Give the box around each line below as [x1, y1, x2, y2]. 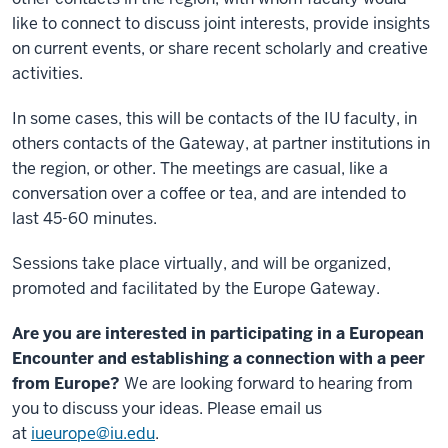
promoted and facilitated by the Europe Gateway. [12, 278, 380, 300]
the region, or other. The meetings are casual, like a [12, 158, 388, 180]
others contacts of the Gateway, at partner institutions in [12, 133, 430, 155]
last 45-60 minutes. [12, 208, 157, 230]
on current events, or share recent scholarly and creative [12, 38, 428, 60]
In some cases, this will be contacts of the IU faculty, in [12, 108, 417, 130]
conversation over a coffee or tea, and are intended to [12, 183, 406, 205]
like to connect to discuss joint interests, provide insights [12, 13, 430, 35]
